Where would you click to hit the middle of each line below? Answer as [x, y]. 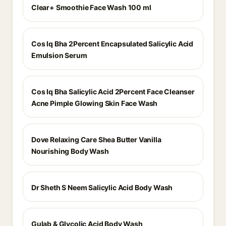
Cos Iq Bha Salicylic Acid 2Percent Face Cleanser [113, 92]
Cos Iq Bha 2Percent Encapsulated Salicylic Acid [112, 44]
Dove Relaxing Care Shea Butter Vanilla [96, 139]
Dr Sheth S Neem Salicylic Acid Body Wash [102, 187]
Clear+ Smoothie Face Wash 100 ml [91, 7]
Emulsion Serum [59, 55]
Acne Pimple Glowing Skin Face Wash [95, 103]
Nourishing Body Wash [70, 151]
